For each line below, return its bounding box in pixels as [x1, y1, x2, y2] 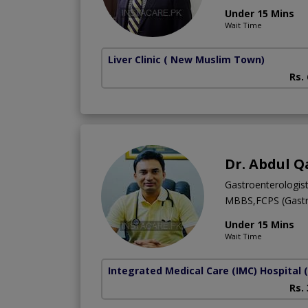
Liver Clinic [108, 52, 161, 66]
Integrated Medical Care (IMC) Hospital [108, 263, 301, 277]
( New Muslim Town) [164, 52, 265, 66]
